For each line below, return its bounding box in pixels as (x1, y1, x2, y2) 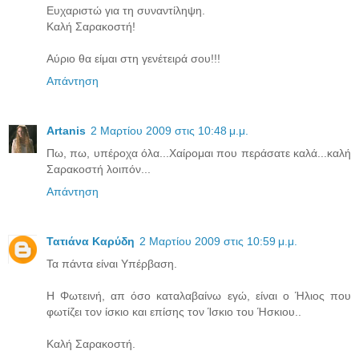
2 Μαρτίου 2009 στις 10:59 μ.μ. (139, 234, 297, 248)
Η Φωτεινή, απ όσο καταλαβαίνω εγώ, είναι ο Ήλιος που (46, 288, 351, 302)
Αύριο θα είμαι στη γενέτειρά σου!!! (46, 51, 220, 65)
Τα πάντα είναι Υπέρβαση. (46, 256, 177, 270)
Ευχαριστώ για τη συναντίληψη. (46, 3, 205, 17)
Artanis (46, 123, 86, 137)
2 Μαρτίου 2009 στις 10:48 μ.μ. (91, 123, 248, 137)
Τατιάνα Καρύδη (46, 234, 135, 248)
